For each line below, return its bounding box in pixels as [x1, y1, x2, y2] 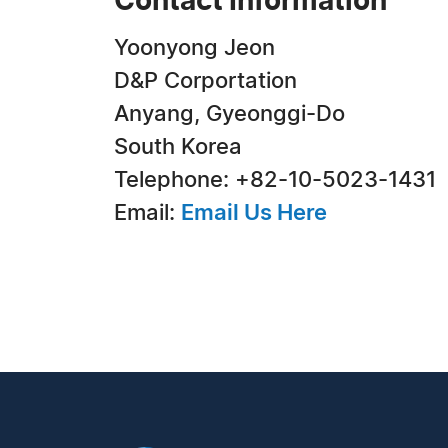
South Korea [114, 136, 242, 158]
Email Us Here [181, 202, 327, 224]
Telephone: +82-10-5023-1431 [114, 169, 436, 191]
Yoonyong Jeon [114, 37, 275, 59]
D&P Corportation [114, 70, 297, 92]
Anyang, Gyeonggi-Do [114, 103, 345, 125]
